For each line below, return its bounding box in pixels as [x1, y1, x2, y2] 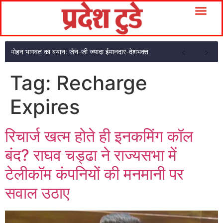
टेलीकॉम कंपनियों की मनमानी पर [5, 164, 184, 184]
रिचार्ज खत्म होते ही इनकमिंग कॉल [5, 126, 193, 146]
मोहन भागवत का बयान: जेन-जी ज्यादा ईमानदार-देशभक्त [11, 47, 148, 56]
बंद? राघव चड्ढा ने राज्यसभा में [5, 145, 177, 165]
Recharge [56, 71, 147, 95]
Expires [10, 95, 80, 119]
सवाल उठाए [5, 183, 70, 203]
